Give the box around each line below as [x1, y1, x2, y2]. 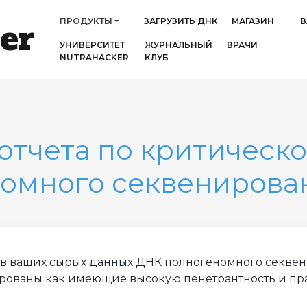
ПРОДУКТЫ [60, 16, 112, 27]
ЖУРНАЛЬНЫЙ [145, 40, 212, 51]
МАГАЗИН [232, 16, 274, 27]
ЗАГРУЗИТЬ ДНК [144, 16, 218, 27]
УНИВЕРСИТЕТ [60, 40, 125, 51]
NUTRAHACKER [60, 52, 129, 63]
